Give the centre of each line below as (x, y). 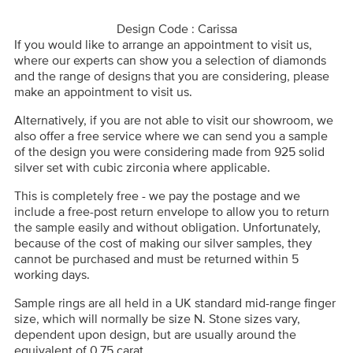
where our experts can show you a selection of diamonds (170, 59)
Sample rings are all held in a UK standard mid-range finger (175, 302)
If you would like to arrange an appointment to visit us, (163, 44)
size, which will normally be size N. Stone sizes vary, (157, 318)
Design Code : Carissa (176, 28)
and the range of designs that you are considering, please (172, 75)
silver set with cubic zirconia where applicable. (142, 167)
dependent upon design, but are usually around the (155, 334)
